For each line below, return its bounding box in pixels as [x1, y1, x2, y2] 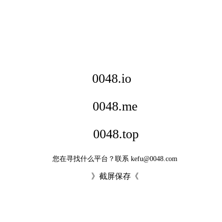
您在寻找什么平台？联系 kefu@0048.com [53, 155, 177, 163]
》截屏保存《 [91, 172, 139, 180]
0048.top [93, 127, 139, 141]
